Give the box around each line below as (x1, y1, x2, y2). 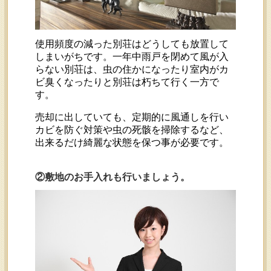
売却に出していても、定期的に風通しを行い (35, 111, 229, 122)
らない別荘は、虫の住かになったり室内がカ (35, 64, 229, 74)
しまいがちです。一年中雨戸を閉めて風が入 (35, 51, 229, 62)
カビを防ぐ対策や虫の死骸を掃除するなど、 (35, 124, 229, 135)
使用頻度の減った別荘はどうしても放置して (35, 38, 229, 49)
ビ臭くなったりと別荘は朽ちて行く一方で (35, 76, 220, 87)
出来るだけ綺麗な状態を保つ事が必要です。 (35, 137, 229, 148)
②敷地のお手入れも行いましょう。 (35, 171, 191, 182)
